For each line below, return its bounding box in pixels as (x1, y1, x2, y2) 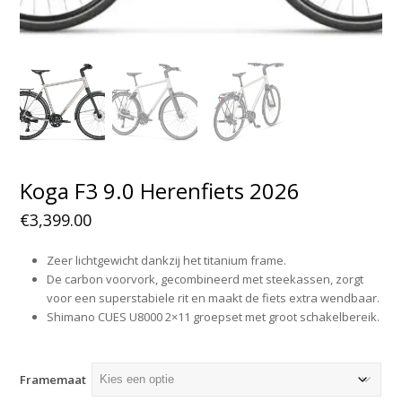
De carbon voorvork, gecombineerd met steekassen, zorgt (47, 270, 364, 287)
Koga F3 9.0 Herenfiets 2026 (20, 175, 301, 205)
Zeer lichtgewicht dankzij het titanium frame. (47, 251, 287, 268)
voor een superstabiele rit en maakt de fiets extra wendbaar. (47, 289, 380, 306)
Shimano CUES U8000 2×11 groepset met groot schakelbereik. (47, 308, 380, 325)
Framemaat (20, 371, 87, 388)
